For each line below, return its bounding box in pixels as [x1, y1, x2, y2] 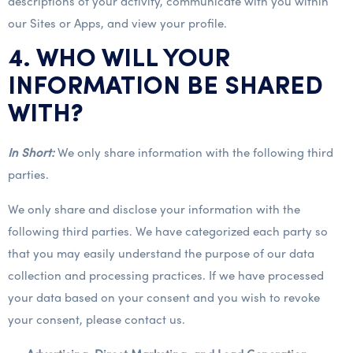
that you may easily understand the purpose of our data [8, 244, 314, 262]
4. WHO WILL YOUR [8, 47, 230, 72]
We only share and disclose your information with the [8, 200, 300, 217]
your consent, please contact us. [8, 310, 185, 328]
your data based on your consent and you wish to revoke [8, 288, 320, 306]
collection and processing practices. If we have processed [8, 266, 324, 284]
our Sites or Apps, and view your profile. [8, 14, 227, 32]
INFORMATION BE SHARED [8, 75, 323, 100]
